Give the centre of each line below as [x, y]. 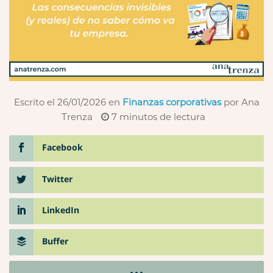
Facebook [62, 147]
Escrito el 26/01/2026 [60, 102]
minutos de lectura [161, 117]
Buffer [55, 241]
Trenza [78, 117]
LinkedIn [61, 210]
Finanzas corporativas [172, 102]
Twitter [57, 179]
